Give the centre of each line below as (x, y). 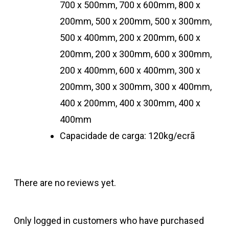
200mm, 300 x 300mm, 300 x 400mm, (135, 87)
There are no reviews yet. (65, 183)
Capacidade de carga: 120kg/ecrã (127, 136)
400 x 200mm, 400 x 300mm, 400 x (130, 103)
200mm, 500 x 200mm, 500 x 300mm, (135, 21)
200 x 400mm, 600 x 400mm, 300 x (130, 71)
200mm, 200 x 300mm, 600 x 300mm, (135, 54)
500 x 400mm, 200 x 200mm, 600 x (130, 38)
